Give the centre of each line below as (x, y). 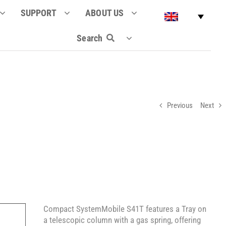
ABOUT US (105, 13)
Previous (180, 105)
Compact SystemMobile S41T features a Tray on (125, 209)
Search (90, 38)
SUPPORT (39, 13)
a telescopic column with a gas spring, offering (122, 220)
